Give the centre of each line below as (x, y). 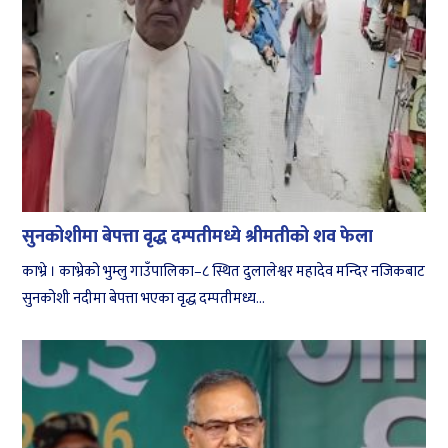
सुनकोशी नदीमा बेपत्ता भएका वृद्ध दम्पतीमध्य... (144, 298)
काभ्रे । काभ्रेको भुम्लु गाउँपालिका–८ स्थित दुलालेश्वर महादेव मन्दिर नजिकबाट (224, 271)
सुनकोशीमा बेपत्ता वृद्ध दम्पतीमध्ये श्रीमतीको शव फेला (198, 236)
